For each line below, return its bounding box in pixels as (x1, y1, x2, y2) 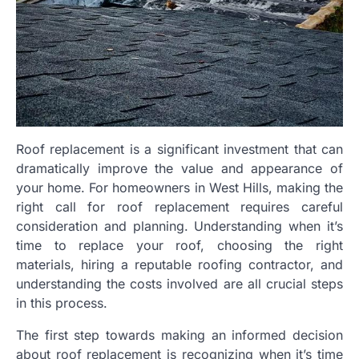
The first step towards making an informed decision (16, 326, 343, 343)
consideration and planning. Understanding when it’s (16, 217, 343, 234)
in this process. (16, 294, 107, 311)
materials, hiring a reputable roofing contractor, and (16, 256, 343, 272)
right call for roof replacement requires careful (16, 198, 343, 215)
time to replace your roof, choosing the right (16, 236, 343, 253)
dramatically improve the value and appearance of (16, 159, 343, 176)
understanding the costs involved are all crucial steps (16, 275, 343, 292)
